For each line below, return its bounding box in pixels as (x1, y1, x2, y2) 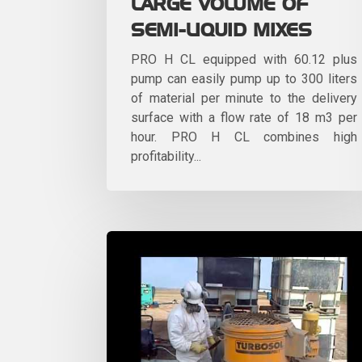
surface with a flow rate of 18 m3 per (131, 109, 357, 125)
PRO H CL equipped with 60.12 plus (131, 51, 357, 67)
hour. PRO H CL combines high (131, 128, 357, 145)
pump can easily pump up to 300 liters (131, 70, 357, 86)
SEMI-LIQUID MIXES (131, 21, 312, 40)
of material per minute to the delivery (131, 90, 357, 106)
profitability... (131, 148, 201, 164)
